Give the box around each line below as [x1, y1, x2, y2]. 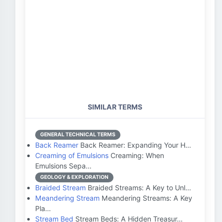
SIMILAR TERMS [88, 103, 142, 111]
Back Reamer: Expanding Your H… [78, 141, 191, 149]
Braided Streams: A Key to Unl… [86, 183, 191, 192]
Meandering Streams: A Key [100, 194, 192, 202]
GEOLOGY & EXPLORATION [40, 174, 109, 180]
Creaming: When [109, 151, 164, 160]
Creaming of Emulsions [35, 151, 109, 160]
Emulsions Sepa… [35, 162, 92, 170]
